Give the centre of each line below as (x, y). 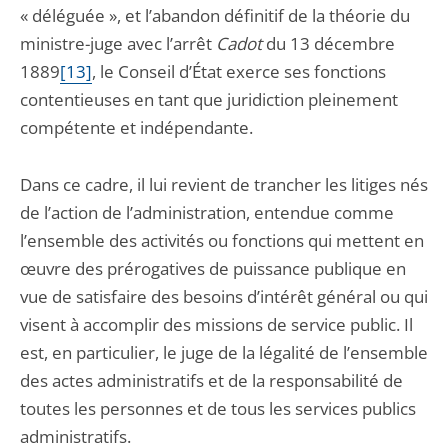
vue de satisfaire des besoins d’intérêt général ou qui (224, 296)
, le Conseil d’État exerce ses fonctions (239, 71)
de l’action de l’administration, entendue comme (207, 212)
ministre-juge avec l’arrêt (118, 43)
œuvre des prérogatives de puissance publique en (213, 268)
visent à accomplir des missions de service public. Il (216, 324)
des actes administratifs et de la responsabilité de (211, 380)
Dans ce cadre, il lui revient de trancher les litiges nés (224, 184)
